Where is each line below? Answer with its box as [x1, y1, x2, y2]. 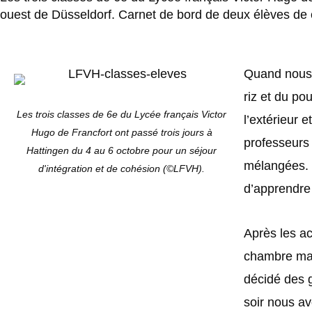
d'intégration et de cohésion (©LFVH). [38, 162, 205, 174]
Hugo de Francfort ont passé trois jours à [31, 126, 212, 138]
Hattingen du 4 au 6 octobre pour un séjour [26, 144, 217, 156]
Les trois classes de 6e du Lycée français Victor [17, 108, 227, 120]
